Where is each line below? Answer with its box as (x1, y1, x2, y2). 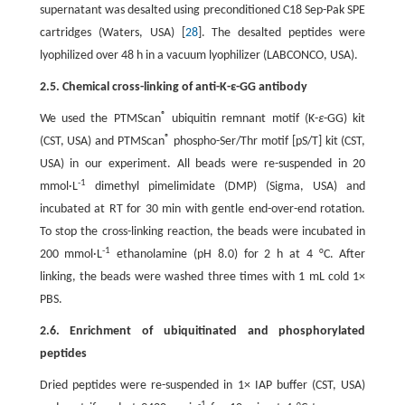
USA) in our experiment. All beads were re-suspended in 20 (39, 157, 366, 171)
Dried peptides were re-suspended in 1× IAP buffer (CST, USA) (39, 379, 366, 392)
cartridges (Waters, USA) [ (39, 26, 185, 40)
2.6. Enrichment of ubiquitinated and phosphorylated (39, 325, 366, 338)
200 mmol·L (39, 248, 103, 261)
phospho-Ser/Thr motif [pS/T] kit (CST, (170, 135, 366, 148)
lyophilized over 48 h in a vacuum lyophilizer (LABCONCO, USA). (39, 49, 358, 62)
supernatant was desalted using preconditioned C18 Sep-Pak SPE (39, 4, 366, 17)
